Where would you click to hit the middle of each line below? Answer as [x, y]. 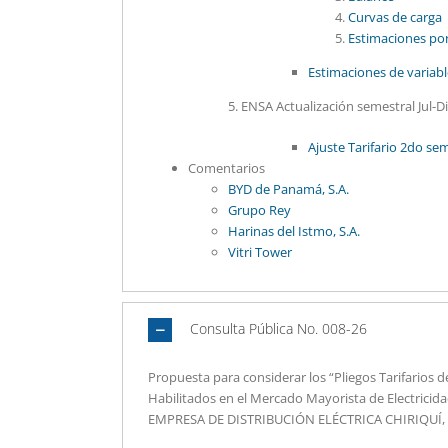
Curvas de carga [395, 17]
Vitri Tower [260, 252]
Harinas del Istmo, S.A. [294, 231]
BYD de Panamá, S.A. [288, 189]
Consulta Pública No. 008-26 [278, 328]
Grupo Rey [259, 210]
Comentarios [226, 168]
